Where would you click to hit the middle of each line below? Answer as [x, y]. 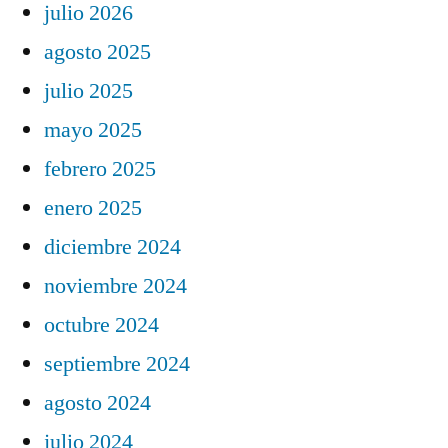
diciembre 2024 [112, 246]
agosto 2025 [97, 51]
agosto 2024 [97, 402]
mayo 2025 [93, 129]
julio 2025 [88, 90]
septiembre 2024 [117, 363]
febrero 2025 [100, 168]
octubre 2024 [101, 324]
